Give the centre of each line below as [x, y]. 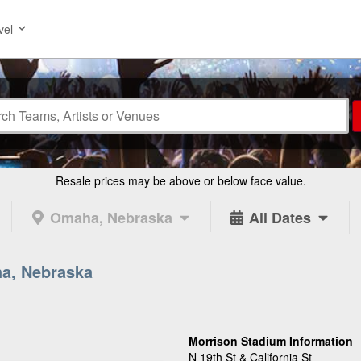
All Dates [280, 218]
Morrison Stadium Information [271, 341]
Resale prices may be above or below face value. [180, 180]
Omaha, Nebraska [111, 218]
